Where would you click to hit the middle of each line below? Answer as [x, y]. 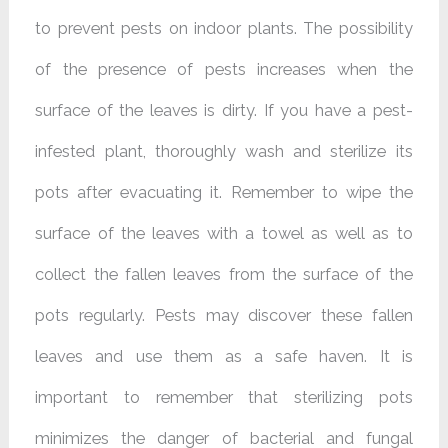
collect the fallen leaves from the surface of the [224, 275]
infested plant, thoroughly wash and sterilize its [224, 152]
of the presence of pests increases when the [224, 70]
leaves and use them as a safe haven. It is [224, 357]
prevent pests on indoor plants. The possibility [235, 29]
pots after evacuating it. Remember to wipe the [224, 193]
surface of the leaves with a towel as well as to [224, 234]
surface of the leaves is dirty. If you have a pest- [224, 111]
